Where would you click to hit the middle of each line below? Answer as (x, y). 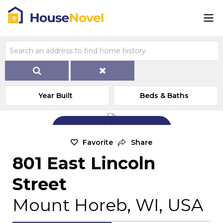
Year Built (56, 96)
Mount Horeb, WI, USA (108, 205)
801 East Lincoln (84, 163)
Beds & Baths (165, 96)
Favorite (98, 142)
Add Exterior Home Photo (117, 127)
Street (40, 184)
